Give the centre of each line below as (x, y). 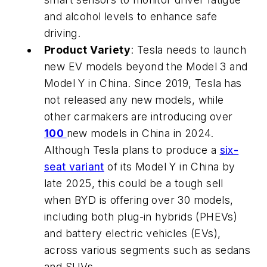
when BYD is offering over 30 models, (139, 200)
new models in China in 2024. (140, 133)
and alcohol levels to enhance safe (131, 16)
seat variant (74, 166)
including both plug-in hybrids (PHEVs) (141, 216)
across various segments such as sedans (148, 250)
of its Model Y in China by (170, 166)
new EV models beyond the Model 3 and (146, 66)
